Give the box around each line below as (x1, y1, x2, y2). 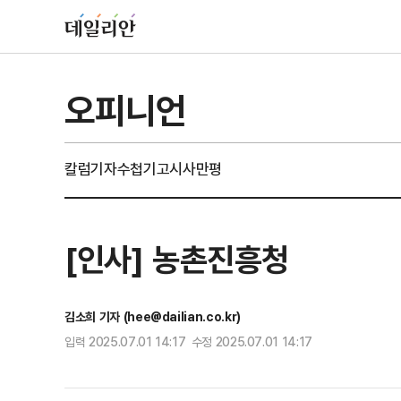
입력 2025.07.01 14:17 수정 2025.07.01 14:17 (64, 333, 312, 350)
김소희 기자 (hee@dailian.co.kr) (64, 308, 241, 325)
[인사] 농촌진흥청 (64, 236, 289, 281)
